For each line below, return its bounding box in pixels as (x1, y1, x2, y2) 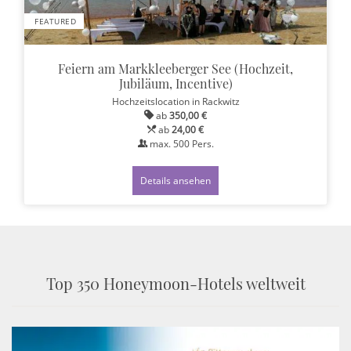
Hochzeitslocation (111, 95, 192, 108)
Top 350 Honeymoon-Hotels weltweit (45, 273, 306, 295)
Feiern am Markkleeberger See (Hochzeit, (58, 60, 293, 78)
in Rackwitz (191, 95, 240, 108)
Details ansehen (140, 174, 211, 187)
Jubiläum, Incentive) (118, 75, 233, 92)
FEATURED (34, 15, 76, 27)
